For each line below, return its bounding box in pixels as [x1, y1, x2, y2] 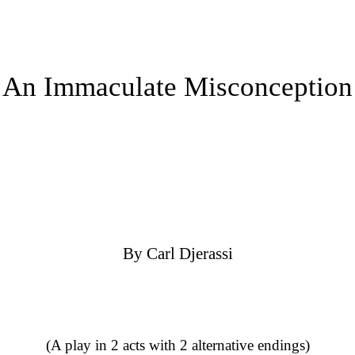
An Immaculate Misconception [2, 71, 353, 101]
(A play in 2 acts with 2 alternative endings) [45, 337, 310, 353]
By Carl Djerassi [122, 244, 233, 263]
